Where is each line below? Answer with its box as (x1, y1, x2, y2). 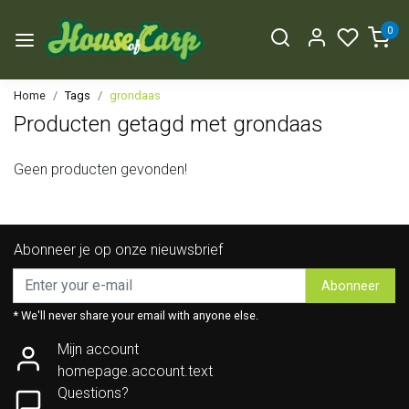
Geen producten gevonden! (14, 161, 187, 179)
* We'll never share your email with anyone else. (14, 309, 258, 323)
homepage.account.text (58, 362, 213, 381)
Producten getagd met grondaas (14, 111, 323, 138)
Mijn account (58, 341, 139, 359)
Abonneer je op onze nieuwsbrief (14, 241, 223, 259)
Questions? (58, 384, 129, 403)
